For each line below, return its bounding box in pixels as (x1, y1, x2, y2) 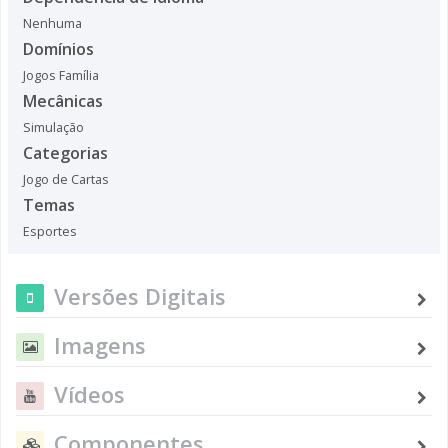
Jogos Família (23, 66, 99, 84)
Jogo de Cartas (23, 170, 109, 188)
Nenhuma (23, 14, 82, 32)
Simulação (23, 118, 84, 136)
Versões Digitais (54, 280, 226, 311)
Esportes (23, 222, 77, 240)
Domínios (23, 37, 94, 60)
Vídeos (54, 378, 125, 409)
